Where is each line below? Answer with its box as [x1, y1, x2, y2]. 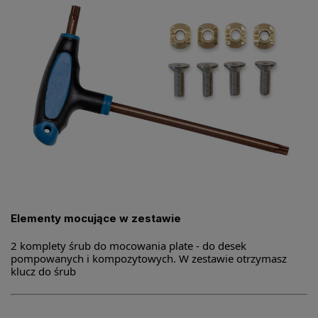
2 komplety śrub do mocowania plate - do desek [11, 238, 246, 253]
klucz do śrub [11, 264, 76, 279]
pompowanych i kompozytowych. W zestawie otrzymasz [11, 251, 287, 266]
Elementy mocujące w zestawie [11, 212, 181, 226]
